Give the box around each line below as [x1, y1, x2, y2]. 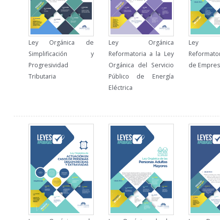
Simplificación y [28, 50, 94, 58]
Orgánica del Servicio [108, 61, 174, 70]
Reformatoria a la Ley [108, 50, 174, 58]
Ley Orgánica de [28, 38, 94, 47]
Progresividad [28, 61, 68, 70]
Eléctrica [108, 83, 133, 92]
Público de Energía [108, 72, 174, 81]
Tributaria [28, 72, 56, 81]
